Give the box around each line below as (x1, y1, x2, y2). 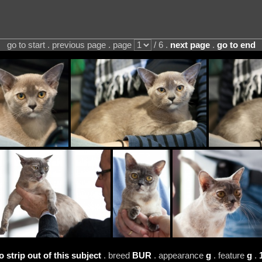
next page (170, 40, 210, 50)
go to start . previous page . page (6, 40, 134, 50)
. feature (211, 250, 247, 260)
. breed (101, 250, 132, 260)
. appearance (151, 250, 206, 260)
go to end (216, 40, 256, 50)
